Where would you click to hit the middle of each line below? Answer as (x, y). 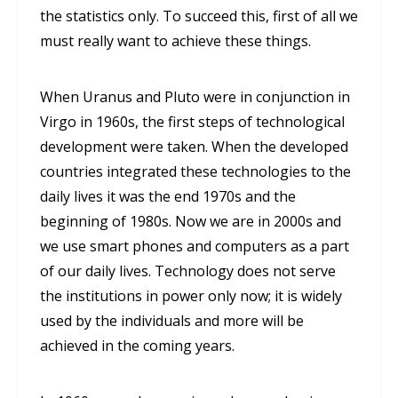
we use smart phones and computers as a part (195, 247)
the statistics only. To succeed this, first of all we (199, 16)
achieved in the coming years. (137, 346)
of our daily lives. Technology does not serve (188, 271)
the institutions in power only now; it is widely (191, 296)
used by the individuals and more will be (172, 321)
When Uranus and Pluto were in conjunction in (195, 97)
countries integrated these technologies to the (195, 172)
